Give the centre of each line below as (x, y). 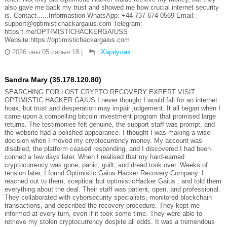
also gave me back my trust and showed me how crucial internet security (111, 7)
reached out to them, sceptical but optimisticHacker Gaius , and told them (113, 181)
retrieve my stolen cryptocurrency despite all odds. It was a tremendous (109, 221)
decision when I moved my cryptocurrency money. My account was (103, 140)
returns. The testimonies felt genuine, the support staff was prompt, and (109, 124)
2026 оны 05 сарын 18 (45, 52)
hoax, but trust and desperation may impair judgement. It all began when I (112, 108)
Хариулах (116, 52)
